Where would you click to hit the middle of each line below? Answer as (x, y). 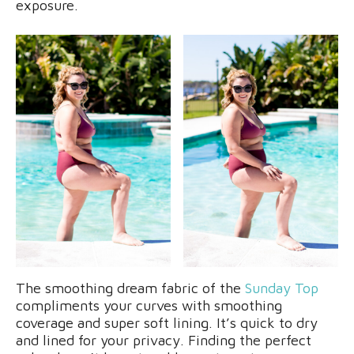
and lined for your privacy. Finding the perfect (164, 340)
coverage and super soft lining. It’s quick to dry (167, 322)
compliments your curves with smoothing (149, 305)
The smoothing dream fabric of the (130, 288)
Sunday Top (282, 288)
